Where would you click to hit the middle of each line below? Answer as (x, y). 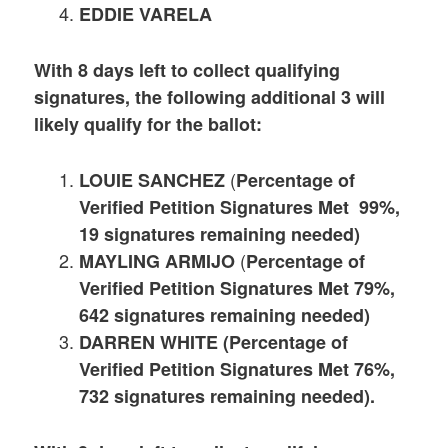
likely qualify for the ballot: (148, 123)
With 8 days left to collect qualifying (187, 69)
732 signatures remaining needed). (227, 396)
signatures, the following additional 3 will (210, 96)
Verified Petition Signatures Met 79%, (237, 288)
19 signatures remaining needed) (220, 234)
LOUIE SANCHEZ (152, 180)
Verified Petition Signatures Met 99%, (240, 207)
